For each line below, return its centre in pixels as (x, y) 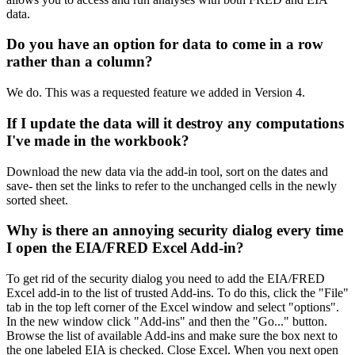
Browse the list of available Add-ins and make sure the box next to (172, 336)
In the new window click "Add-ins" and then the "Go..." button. (167, 322)
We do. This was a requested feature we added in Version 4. (156, 93)
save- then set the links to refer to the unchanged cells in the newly (172, 185)
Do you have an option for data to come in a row (165, 44)
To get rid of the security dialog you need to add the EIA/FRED (166, 279)
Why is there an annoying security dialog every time (175, 231)
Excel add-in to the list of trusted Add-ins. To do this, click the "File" (177, 293)
